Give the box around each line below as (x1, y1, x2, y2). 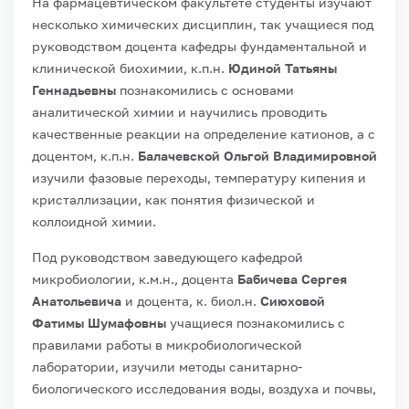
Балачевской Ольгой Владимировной (138, 147, 377, 163)
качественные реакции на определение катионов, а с (32, 125, 375, 142)
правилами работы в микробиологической (32, 336, 302, 352)
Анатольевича (32, 292, 121, 309)
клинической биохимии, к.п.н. (32, 59, 228, 76)
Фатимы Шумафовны (32, 314, 166, 330)
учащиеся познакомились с (166, 314, 345, 330)
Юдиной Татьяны (228, 59, 337, 76)
